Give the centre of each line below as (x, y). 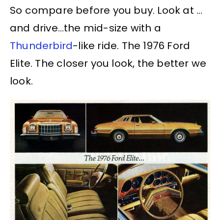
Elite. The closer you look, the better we (108, 63)
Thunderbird (41, 45)
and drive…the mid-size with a (85, 28)
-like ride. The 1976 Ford (132, 45)
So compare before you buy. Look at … (106, 10)
